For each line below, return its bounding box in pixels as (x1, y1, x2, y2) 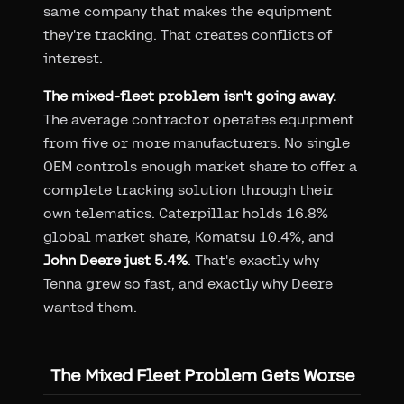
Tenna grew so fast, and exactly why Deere (43, 274, 333, 292)
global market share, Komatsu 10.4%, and (43, 227, 334, 245)
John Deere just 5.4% (43, 251, 188, 269)
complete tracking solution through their (43, 180, 334, 198)
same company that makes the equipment (43, 2, 332, 20)
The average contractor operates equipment (43, 110, 354, 128)
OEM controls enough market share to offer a (43, 157, 357, 175)
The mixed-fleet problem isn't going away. (43, 87, 336, 105)
